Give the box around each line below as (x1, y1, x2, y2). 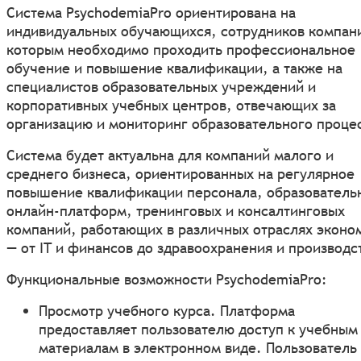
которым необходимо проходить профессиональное (6, 39, 355, 59)
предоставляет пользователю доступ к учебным (39, 319, 358, 338)
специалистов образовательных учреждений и (6, 77, 316, 96)
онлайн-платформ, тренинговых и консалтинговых (6, 201, 345, 220)
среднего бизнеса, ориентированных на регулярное (6, 164, 355, 183)
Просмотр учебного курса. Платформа (39, 301, 295, 320)
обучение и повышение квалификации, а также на (6, 58, 342, 77)
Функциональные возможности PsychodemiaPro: (6, 269, 327, 288)
